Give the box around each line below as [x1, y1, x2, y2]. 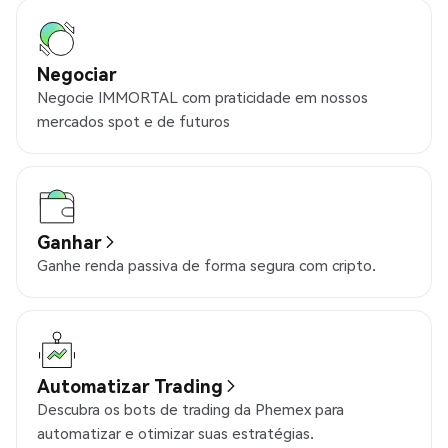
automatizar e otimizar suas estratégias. [37, 423, 314, 444]
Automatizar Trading [37, 374, 223, 398]
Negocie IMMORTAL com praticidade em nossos [37, 87, 368, 108]
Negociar [37, 62, 117, 86]
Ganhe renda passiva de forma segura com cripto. [37, 255, 376, 276]
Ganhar [37, 230, 102, 254]
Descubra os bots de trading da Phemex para [37, 399, 344, 420]
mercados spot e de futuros [37, 111, 230, 132]
